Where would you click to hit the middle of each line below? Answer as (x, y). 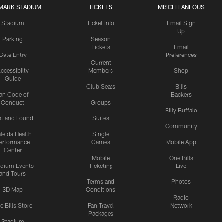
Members (101, 71)
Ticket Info (101, 23)
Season (101, 39)
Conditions (101, 190)
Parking (13, 39)
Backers (181, 94)
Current (101, 63)
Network (181, 205)
